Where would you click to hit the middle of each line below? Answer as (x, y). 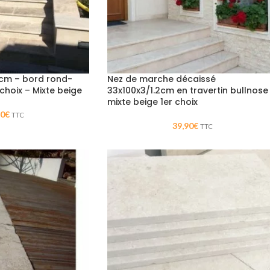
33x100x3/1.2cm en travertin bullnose (187, 90)
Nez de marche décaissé (161, 79)
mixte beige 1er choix (152, 102)
